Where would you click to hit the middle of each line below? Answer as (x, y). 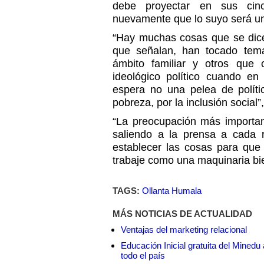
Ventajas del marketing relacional (184, 230)
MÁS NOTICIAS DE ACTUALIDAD (182, 214)
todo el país (143, 255)
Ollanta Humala (172, 191)
